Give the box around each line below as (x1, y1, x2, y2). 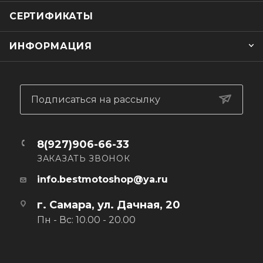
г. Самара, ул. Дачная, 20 (37, 198, 180, 211)
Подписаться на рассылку (31, 93, 160, 105)
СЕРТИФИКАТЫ (9, 10, 93, 22)
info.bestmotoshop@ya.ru (37, 173, 168, 185)
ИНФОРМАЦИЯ (9, 40, 92, 52)
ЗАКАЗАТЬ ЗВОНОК (37, 153, 130, 164)
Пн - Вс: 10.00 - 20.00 (37, 214, 136, 225)
